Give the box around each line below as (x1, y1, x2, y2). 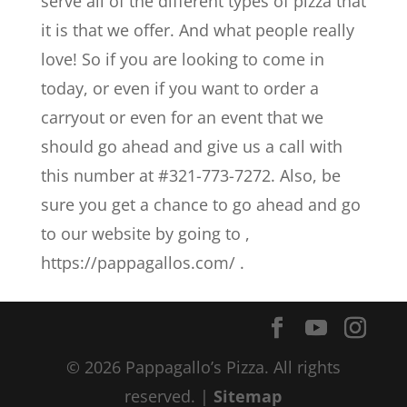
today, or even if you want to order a (40, 77, 319, 99)
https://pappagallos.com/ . (40, 252, 244, 273)
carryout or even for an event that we (40, 106, 323, 128)
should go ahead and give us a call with (40, 135, 342, 157)
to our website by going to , (40, 223, 250, 244)
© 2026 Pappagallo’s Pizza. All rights (65, 356, 341, 378)
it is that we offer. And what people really (40, 19, 354, 41)
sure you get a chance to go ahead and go (40, 194, 361, 215)
